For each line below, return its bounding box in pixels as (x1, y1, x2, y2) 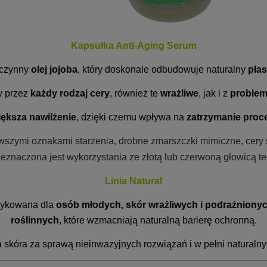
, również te (109, 88, 160, 98)
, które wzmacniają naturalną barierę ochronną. (58, 215, 257, 225)
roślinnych (10, 215, 59, 225)
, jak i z (198, 88, 230, 98)
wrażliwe (160, 88, 198, 98)
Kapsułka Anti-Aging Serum (70, 41, 197, 51)
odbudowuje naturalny (151, 64, 248, 74)
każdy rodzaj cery (30, 88, 110, 98)
